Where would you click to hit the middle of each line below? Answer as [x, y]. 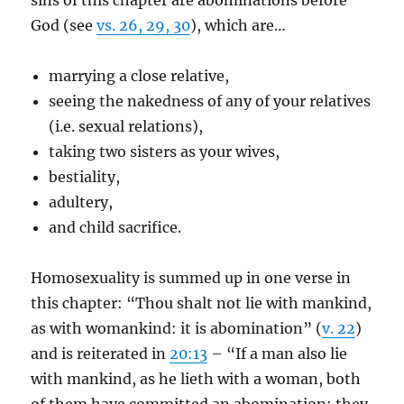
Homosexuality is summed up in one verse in [191, 278]
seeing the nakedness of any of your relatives [210, 101]
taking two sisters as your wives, [165, 151]
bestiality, [85, 177]
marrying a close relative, [139, 76]
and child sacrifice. [115, 227]
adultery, [81, 202]
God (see [64, 25]
